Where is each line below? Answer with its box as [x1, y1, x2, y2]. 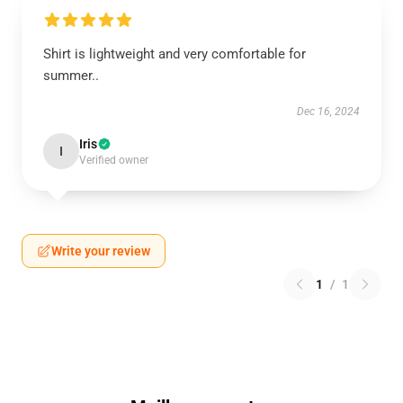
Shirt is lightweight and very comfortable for [43, 46, 306, 62]
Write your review [51, 244, 150, 258]
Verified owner [79, 154, 148, 166]
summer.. [43, 67, 99, 84]
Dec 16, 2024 [297, 105, 360, 118]
